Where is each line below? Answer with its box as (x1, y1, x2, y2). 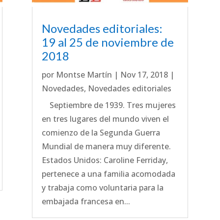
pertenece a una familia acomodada (41, 168, 175, 179)
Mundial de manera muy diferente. (41, 140, 171, 152)
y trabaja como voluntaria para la (41, 182, 164, 193)
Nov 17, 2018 (120, 69, 168, 80)
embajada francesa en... (41, 195, 130, 207)
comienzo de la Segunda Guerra (41, 127, 160, 138)
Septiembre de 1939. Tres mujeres (41, 99, 176, 110)
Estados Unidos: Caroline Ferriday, (41, 154, 168, 165)
